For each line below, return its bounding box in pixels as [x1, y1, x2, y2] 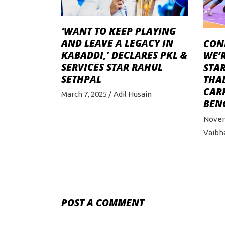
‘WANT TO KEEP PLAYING [61, 25, 176, 38]
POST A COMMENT [61, 196, 144, 210]
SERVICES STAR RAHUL [61, 61, 163, 74]
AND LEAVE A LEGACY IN [61, 37, 173, 50]
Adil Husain [114, 90, 152, 99]
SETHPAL [61, 73, 101, 86]
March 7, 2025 [61, 90, 107, 99]
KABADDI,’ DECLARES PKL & [61, 49, 187, 62]
